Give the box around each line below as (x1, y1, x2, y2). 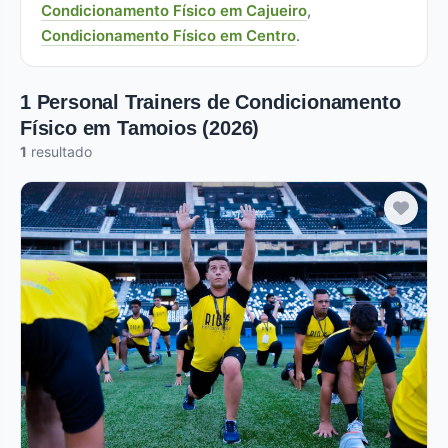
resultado (27, 143, 92, 160)
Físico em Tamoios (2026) (20, 117, 260, 139)
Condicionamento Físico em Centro (41, 26, 296, 45)
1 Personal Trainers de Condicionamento (20, 91, 401, 113)
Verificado (37, 184, 119, 204)
